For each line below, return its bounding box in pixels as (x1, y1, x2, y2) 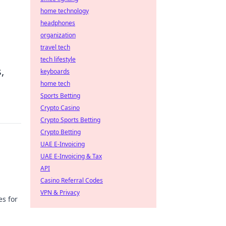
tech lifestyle (40, 55, 76, 64)
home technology (40, 7, 89, 15)
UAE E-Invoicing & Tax (40, 152, 102, 160)
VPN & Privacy (40, 188, 80, 197)
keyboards (40, 67, 70, 76)
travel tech (40, 43, 70, 51)
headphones (40, 19, 75, 27)
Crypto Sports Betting (40, 116, 100, 124)
